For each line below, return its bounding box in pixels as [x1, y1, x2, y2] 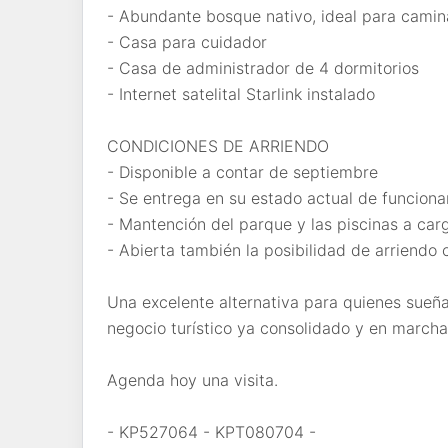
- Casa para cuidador [107, 31, 267, 52]
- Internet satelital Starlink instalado [107, 83, 375, 104]
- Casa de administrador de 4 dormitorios [107, 57, 419, 78]
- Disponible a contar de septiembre [107, 161, 378, 182]
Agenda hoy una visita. [107, 369, 278, 390]
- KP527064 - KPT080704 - [107, 421, 316, 442]
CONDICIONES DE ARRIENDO [107, 135, 329, 156]
